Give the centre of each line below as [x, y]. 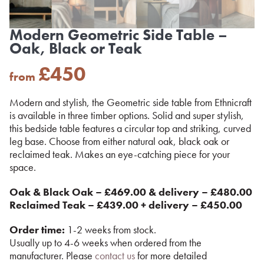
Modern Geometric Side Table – [118, 35]
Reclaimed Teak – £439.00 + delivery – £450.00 [126, 205]
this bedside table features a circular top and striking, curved [130, 128]
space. [23, 167]
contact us [115, 255]
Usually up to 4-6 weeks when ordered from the [105, 242]
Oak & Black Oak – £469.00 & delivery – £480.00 [131, 192]
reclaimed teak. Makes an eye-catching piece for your [120, 154]
